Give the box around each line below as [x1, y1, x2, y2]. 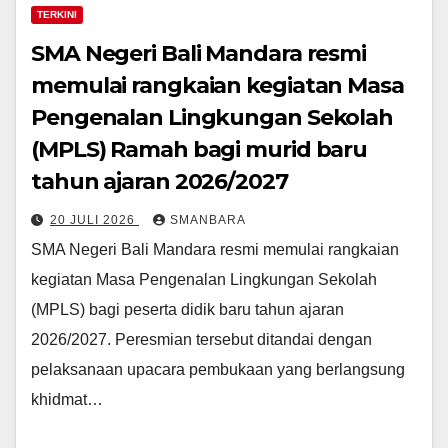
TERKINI [37, 8, 77, 20]
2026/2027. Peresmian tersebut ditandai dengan [31, 330, 372, 348]
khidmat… [31, 390, 103, 408]
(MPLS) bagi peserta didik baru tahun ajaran [31, 300, 344, 318]
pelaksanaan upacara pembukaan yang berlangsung [31, 360, 405, 378]
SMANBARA [170, 212, 246, 227]
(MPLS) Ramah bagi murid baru [31, 135, 368, 163]
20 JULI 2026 [50, 212, 139, 227]
